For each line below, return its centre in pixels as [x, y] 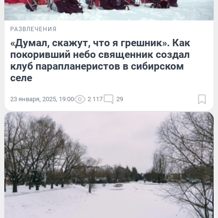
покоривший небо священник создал [100, 55]
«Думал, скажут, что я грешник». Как [100, 43]
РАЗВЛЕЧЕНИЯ [34, 29]
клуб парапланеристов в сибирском [97, 66]
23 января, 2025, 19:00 [42, 99]
